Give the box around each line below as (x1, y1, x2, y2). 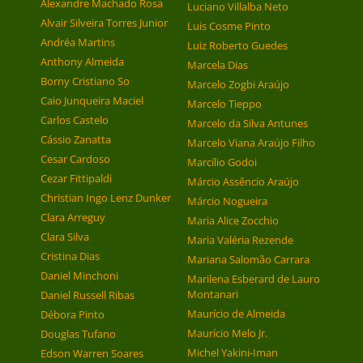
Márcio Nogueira (186, 194, 267, 209)
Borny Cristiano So (41, 74, 130, 89)
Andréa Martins (41, 35, 115, 50)
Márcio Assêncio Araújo (186, 174, 299, 190)
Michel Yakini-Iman (186, 345, 278, 361)
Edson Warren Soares (41, 346, 143, 361)
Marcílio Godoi (186, 155, 257, 170)
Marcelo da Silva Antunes (186, 116, 308, 131)
